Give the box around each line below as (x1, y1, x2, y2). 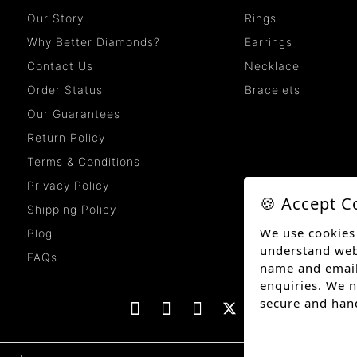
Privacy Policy (27, 178, 109, 193)
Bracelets (245, 83, 301, 97)
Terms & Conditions (27, 155, 140, 169)
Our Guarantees (27, 107, 120, 121)
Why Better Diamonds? (27, 35, 160, 49)
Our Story (27, 11, 84, 25)
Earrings (245, 35, 293, 49)
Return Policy (27, 131, 105, 145)
